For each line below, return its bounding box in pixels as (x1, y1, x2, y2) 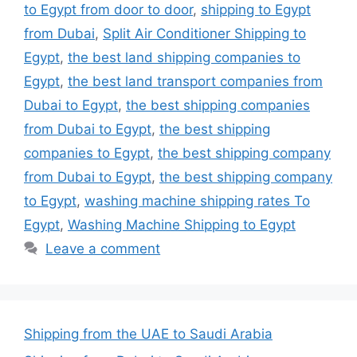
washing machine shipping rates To (84, 193, 310, 210)
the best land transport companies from (68, 73, 323, 90)
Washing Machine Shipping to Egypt (68, 217, 296, 233)
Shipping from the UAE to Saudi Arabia (24, 326, 273, 343)
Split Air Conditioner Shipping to (103, 25, 306, 42)
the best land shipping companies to (68, 49, 300, 66)
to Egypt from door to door (24, 2, 193, 18)
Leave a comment (45, 241, 161, 257)
